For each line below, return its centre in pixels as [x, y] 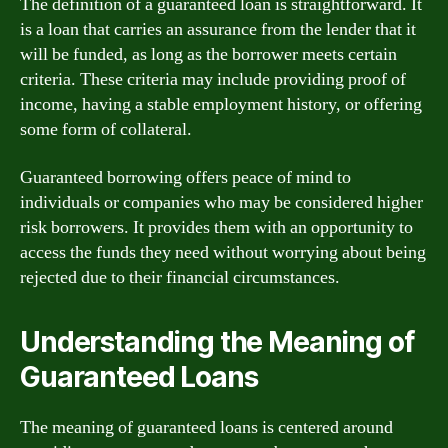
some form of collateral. [106, 129]
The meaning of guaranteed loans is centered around [206, 427]
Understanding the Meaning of [217, 341]
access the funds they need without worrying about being [223, 252]
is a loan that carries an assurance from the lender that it [218, 29]
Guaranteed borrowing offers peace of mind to [185, 177]
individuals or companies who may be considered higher [221, 202]
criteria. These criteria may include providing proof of [213, 79]
